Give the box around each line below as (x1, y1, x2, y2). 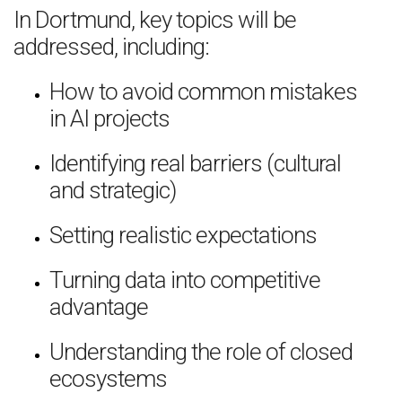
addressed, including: (13, 33, 209, 60)
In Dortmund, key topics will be (13, 6, 296, 33)
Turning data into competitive (49, 267, 320, 293)
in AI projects (49, 105, 170, 132)
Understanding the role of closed (49, 338, 353, 365)
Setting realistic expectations (49, 222, 317, 249)
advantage (49, 293, 148, 320)
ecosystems (49, 365, 167, 392)
